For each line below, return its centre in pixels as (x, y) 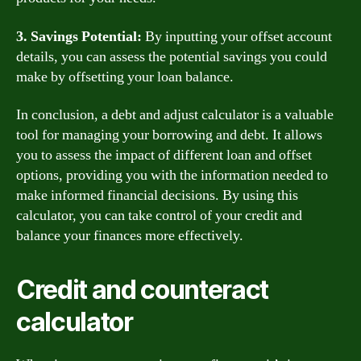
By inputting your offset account (237, 36)
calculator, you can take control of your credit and (159, 216)
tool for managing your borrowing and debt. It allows (169, 135)
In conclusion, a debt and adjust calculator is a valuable (175, 115)
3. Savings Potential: (79, 36)
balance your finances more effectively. (130, 236)
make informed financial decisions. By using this (157, 195)
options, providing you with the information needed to (172, 175)
